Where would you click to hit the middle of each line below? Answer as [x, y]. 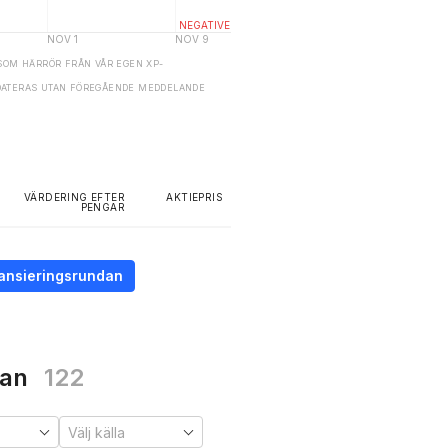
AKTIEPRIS [194, 197]
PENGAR [102, 207]
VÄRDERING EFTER [74, 197]
